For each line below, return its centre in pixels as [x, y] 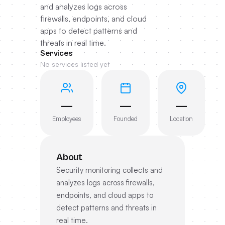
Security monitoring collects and [109, 170]
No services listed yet [75, 64]
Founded [126, 119]
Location [181, 119]
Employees [67, 119]
